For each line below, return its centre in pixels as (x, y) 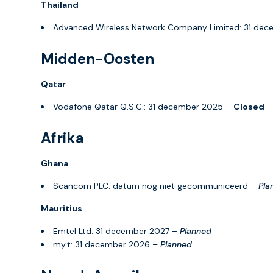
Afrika (62, 138)
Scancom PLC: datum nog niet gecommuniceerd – (156, 186)
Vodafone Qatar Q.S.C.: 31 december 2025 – (143, 106)
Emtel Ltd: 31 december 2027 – (116, 231)
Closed (249, 106)
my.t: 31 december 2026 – (107, 244)
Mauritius (62, 208)
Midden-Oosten (97, 58)
